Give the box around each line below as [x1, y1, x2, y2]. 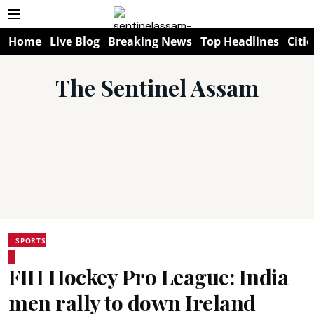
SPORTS [15, 235, 46, 245]
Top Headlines [200, 34, 279, 49]
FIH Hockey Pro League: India [8, 263, 288, 291]
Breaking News [108, 34, 192, 49]
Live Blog [50, 34, 100, 49]
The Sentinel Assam [55, 72, 259, 102]
